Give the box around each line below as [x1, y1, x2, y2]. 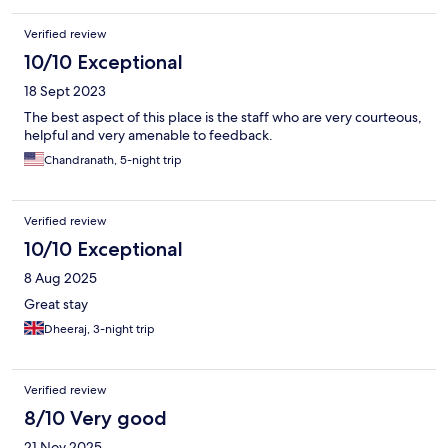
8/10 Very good [24, 406, 167, 431]
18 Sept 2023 [24, 82, 106, 101]
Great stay [24, 295, 88, 314]
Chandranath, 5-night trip [44, 152, 182, 169]
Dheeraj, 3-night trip [44, 321, 155, 338]
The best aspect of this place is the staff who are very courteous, [24, 108, 422, 127]
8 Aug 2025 [24, 269, 97, 288]
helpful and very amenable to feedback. [24, 126, 273, 145]
